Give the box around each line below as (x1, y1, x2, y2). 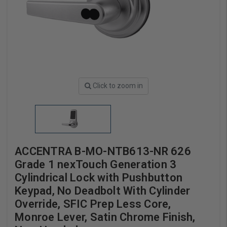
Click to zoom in (92, 82, 143, 90)
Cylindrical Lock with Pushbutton (15, 171, 182, 184)
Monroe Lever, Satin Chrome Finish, (15, 210, 196, 223)
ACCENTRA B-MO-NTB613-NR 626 (15, 144, 191, 158)
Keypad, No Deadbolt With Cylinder (15, 184, 191, 197)
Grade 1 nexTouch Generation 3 (15, 158, 177, 171)
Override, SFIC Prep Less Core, (15, 197, 171, 210)
